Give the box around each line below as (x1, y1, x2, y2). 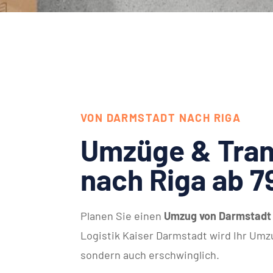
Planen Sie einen (80, 209, 164, 222)
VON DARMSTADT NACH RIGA (80, 111, 241, 124)
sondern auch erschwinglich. (80, 248, 219, 261)
